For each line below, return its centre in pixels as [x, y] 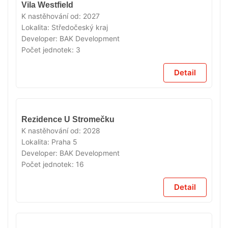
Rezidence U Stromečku [68, 119]
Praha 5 [64, 141]
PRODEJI [138, 127]
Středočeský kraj [80, 27]
